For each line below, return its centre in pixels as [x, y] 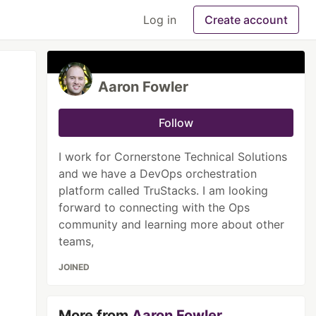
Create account [246, 20]
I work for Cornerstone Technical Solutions [173, 157]
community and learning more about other [172, 224]
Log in [160, 20]
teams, [77, 241]
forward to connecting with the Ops [154, 207]
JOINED [74, 267]
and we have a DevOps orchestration [158, 174]
